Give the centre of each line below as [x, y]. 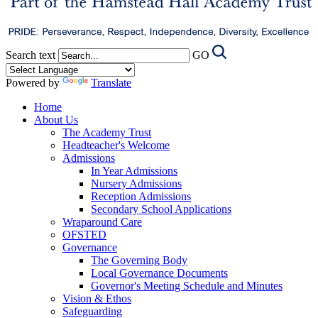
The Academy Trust [107, 132]
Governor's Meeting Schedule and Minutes [187, 285]
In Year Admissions [134, 170]
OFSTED [84, 234]
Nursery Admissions [136, 183]
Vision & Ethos [97, 298]
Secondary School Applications [161, 209]
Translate [111, 82]
